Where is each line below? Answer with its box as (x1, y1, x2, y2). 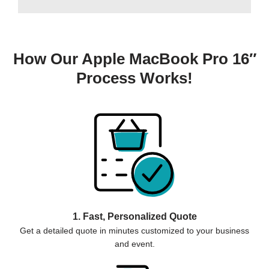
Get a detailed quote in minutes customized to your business (20, 226, 249, 236)
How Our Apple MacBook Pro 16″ (13, 50, 256, 68)
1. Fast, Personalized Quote (72, 211, 197, 222)
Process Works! (76, 69, 193, 88)
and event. (114, 239, 155, 249)
